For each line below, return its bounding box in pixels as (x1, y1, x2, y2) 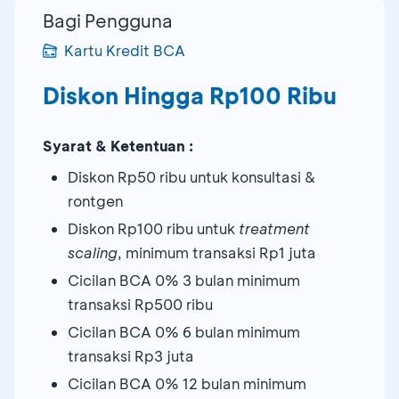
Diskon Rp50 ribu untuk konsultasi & (68, 167, 315, 186)
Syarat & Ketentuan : (43, 135, 193, 155)
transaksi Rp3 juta (68, 346, 194, 365)
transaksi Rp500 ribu (68, 294, 213, 313)
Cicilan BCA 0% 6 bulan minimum (68, 322, 300, 341)
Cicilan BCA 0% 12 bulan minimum (68, 373, 306, 393)
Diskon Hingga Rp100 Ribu (43, 80, 337, 110)
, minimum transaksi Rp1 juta (118, 242, 316, 262)
